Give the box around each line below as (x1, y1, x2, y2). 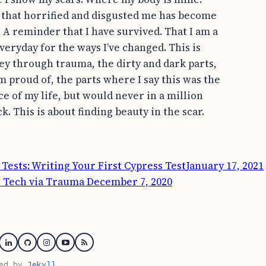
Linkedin (7, 242, 46, 252)
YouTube (64, 242, 98, 252)
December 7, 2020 (87, 175, 172, 189)
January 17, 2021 (186, 159, 264, 173)
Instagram (45, 242, 88, 252)
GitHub (26, 242, 55, 252)
